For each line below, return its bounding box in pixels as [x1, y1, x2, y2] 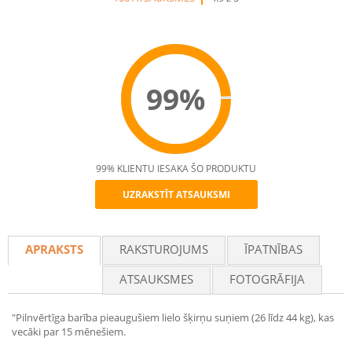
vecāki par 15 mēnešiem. [12, 324, 126, 339]
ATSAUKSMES [119, 271, 193, 287]
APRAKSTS [25, 241, 83, 257]
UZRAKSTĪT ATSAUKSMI [122, 188, 230, 201]
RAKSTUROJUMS [119, 241, 208, 257]
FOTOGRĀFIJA [229, 271, 305, 287]
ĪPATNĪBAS [244, 241, 302, 257]
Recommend [121, 201, 303, 241]
